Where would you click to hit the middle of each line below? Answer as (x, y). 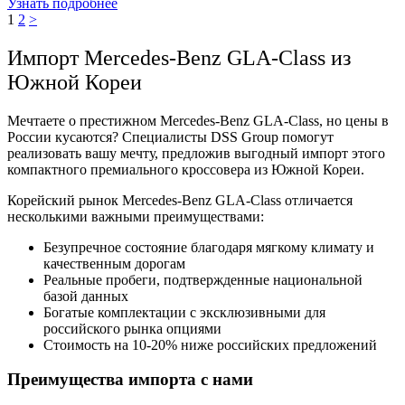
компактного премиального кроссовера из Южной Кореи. (186, 169)
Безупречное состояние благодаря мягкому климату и (209, 247)
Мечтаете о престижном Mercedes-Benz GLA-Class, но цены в (198, 120)
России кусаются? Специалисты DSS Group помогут (170, 137)
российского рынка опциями (132, 328)
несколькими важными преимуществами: (136, 216)
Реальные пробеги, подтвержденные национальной (203, 279)
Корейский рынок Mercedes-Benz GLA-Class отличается (180, 200)
